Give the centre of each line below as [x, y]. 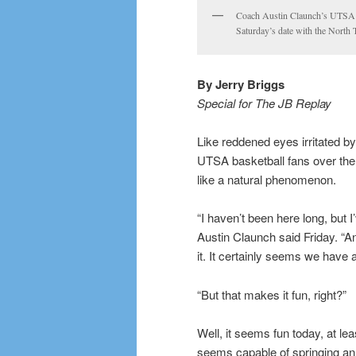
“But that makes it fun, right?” [272, 294]
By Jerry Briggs [241, 84]
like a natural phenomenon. [267, 179]
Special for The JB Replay [264, 103]
